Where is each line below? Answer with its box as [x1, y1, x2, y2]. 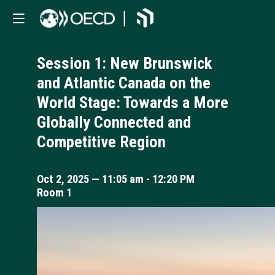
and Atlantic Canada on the [37, 72, 211, 93]
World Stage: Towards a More [37, 92, 228, 112]
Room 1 [37, 186, 72, 200]
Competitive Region [37, 131, 173, 152]
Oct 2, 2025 [37, 172, 89, 187]
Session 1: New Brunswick [37, 53, 212, 73]
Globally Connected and [37, 112, 191, 132]
